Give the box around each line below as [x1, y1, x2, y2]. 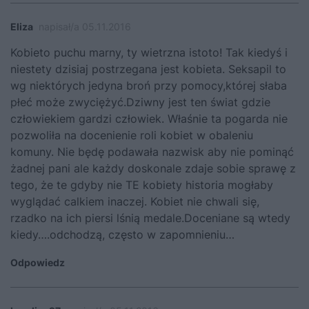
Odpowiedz [10, 257, 65, 269]
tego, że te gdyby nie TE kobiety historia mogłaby [10, 178, 273, 192]
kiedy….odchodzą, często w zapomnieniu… [10, 228, 235, 242]
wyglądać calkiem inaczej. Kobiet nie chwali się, [10, 195, 259, 209]
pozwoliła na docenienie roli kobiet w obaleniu [10, 128, 253, 143]
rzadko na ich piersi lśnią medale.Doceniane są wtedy [10, 211, 290, 226]
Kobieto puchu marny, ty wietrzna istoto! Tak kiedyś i [10, 46, 288, 60]
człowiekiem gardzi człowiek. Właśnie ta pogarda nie [10, 112, 288, 126]
